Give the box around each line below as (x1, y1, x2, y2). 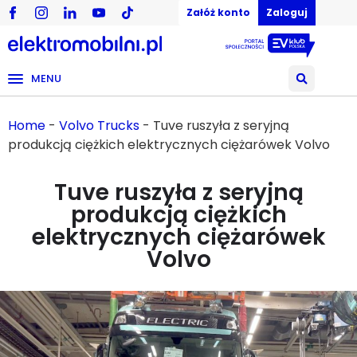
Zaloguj (266, 6, 308, 19)
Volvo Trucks (59, 116, 139, 135)
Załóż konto (186, 6, 250, 19)
